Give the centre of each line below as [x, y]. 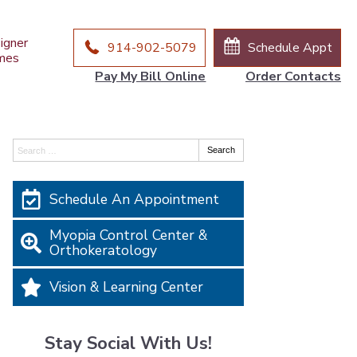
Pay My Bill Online [151, 76]
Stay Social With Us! [128, 343]
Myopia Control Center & [129, 235]
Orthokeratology [104, 251]
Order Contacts [293, 76]
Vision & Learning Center [127, 286]
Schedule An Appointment [135, 199]
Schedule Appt [290, 48]
